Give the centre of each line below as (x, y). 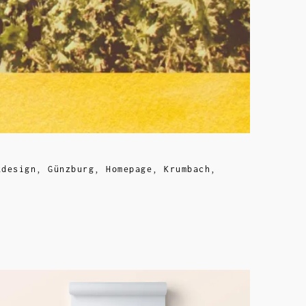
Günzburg (71, 169)
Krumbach (187, 169)
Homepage (129, 169)
